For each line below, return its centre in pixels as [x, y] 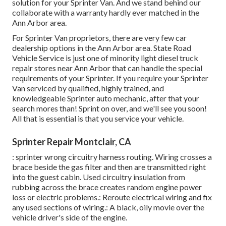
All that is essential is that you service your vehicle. [98, 118]
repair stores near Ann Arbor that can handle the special [107, 68]
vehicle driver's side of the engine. [70, 217]
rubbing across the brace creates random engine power [107, 187]
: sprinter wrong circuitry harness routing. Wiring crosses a [112, 156]
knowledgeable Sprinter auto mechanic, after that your [106, 98]
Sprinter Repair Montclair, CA [72, 142]
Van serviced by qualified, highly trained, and [88, 88]
